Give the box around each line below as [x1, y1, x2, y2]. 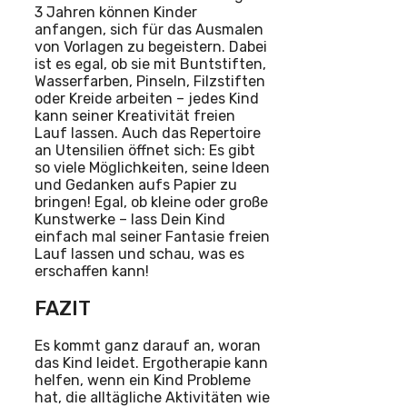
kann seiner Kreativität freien [35, 106, 235, 124]
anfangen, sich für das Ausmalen [35, 20, 263, 38]
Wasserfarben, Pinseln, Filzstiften [35, 72, 265, 90]
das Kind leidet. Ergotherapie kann [35, 354, 268, 372]
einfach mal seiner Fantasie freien [35, 227, 270, 245]
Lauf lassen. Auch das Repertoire [35, 124, 261, 142]
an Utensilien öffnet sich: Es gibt [35, 141, 255, 159]
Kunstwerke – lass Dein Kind [35, 210, 225, 228]
